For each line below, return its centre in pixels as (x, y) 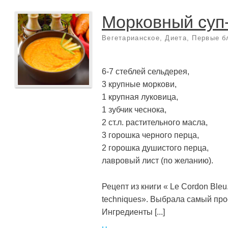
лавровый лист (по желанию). (158, 160)
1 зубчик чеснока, (134, 109)
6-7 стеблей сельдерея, (146, 71)
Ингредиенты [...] (133, 211)
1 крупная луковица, (140, 96)
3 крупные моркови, (139, 84)
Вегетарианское (131, 38)
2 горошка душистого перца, (155, 147)
